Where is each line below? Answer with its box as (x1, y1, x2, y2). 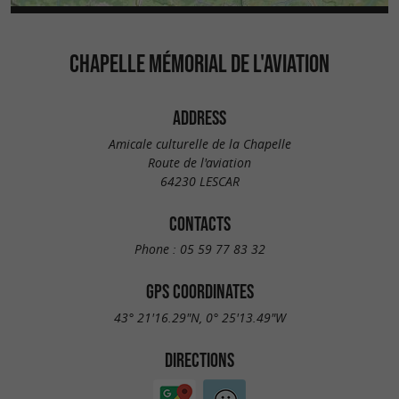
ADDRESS (173, 107, 226, 128)
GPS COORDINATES (145, 281, 254, 303)
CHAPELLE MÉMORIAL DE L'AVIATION (69, 49, 330, 77)
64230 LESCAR (159, 172, 240, 190)
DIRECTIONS (165, 348, 234, 370)
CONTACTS (168, 212, 231, 234)
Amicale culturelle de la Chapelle (108, 134, 291, 152)
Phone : (134, 240, 180, 258)
